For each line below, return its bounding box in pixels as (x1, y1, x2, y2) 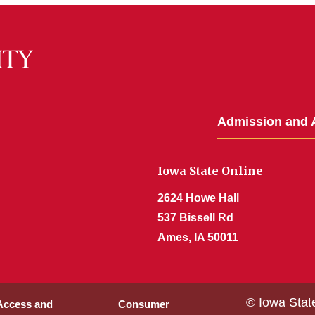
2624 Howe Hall (157, 192, 239, 204)
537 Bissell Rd (157, 212, 233, 224)
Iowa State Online (157, 164, 263, 178)
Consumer (117, 298, 169, 310)
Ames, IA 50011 (157, 231, 238, 243)
